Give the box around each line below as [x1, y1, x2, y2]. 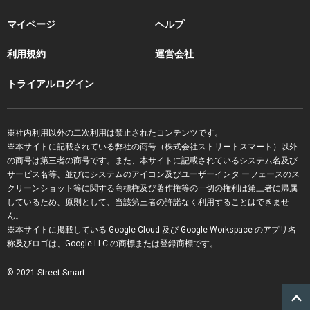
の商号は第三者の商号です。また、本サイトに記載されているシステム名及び [7, 155, 298, 165]
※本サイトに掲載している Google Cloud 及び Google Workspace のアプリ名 [7, 224, 296, 235]
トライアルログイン [7, 77, 94, 89]
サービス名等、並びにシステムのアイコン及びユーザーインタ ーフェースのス [7, 169, 300, 179]
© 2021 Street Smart [7, 267, 85, 277]
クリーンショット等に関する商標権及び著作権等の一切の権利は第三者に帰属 [7, 183, 298, 193]
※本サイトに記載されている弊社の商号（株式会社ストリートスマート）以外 [7, 141, 298, 152]
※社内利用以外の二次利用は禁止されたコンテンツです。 [7, 127, 223, 138]
